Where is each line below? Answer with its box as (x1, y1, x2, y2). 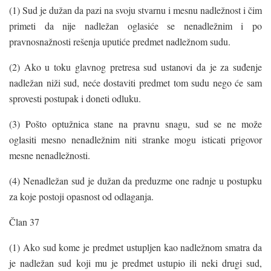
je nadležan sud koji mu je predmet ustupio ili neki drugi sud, (9, 256, 262, 269)
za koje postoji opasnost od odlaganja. (9, 189, 154, 203)
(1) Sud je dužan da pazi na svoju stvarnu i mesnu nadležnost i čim (9, 3, 262, 16)
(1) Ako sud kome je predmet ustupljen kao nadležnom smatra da (9, 240, 262, 253)
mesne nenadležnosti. (9, 148, 90, 162)
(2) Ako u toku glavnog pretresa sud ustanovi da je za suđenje (9, 60, 262, 73)
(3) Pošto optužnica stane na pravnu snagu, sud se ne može (9, 117, 262, 130)
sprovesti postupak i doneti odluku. (9, 91, 141, 105)
